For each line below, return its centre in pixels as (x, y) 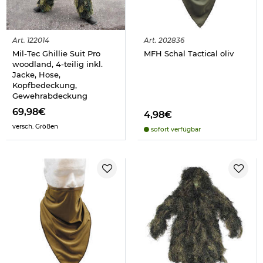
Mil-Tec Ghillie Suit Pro (56, 53)
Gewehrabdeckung (50, 95)
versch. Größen (35, 126)
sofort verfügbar (175, 129)
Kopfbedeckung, (45, 85)
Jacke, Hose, (36, 74)
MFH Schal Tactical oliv (189, 53)
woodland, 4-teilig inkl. (58, 64)
